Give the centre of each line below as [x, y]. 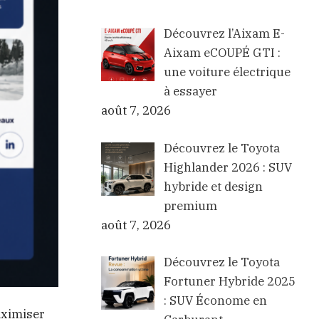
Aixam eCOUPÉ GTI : [222, 53]
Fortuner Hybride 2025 [229, 282]
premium [190, 205]
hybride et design [213, 186]
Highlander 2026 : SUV [228, 167]
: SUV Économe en [215, 301]
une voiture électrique [227, 72]
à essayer [190, 91]
